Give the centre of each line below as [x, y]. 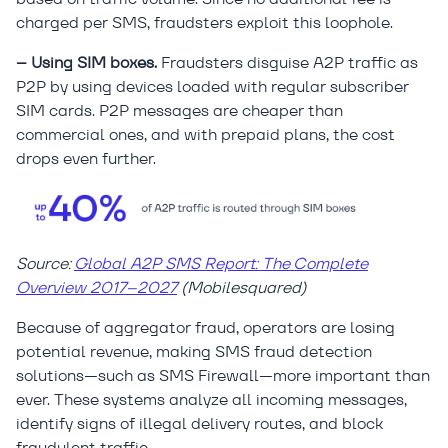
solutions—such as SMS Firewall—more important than [223, 376]
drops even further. [86, 159]
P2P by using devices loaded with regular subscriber [212, 87]
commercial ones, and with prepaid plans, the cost [205, 135]
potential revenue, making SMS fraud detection [194, 352]
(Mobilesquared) [242, 288]
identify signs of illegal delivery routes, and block [199, 424]
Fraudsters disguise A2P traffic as [287, 63]
